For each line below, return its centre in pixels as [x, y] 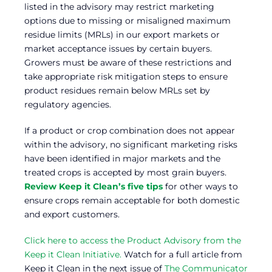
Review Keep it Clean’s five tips [93, 187]
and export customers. [72, 215]
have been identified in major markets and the [122, 159]
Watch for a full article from [182, 255]
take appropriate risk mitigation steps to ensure [126, 77]
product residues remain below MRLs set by [117, 91]
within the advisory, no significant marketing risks [131, 145]
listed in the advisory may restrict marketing [119, 7]
